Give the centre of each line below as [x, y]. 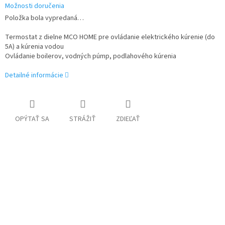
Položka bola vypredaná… [44, 18]
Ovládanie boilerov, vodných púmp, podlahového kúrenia [91, 57]
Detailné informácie [34, 76]
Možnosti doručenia [35, 6]
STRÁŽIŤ [83, 119]
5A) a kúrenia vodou [35, 47]
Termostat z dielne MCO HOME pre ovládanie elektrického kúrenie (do [110, 37]
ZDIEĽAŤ [128, 119]
